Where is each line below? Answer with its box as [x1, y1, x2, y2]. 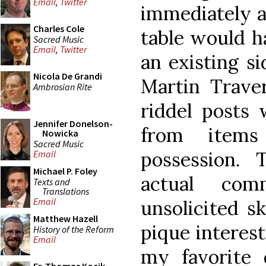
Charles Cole [33, 23, 84, 34]
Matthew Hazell [33, 213, 98, 224]
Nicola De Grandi [33, 70, 102, 82]
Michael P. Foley [33, 165, 97, 177]
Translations [42, 185, 89, 197]
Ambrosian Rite [33, 80, 92, 93]
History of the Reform [33, 223, 114, 235]
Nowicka [42, 127, 78, 139]
